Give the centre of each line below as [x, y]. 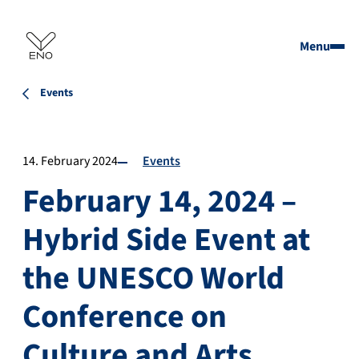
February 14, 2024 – [159, 202]
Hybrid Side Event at [166, 240]
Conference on [125, 317]
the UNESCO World [153, 279]
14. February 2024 [70, 161]
